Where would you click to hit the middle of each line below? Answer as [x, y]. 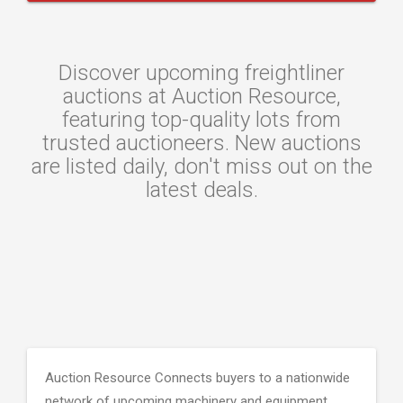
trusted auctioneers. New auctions [201, 143]
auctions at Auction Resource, [201, 96]
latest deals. [201, 190]
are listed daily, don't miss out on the [201, 166]
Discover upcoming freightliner [201, 73]
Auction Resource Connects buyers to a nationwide [197, 378]
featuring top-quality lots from [201, 120]
